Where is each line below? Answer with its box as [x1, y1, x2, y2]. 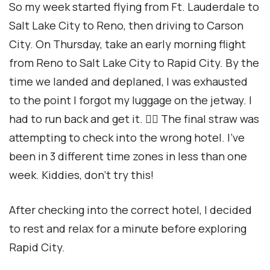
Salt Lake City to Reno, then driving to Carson [9, 18, 243, 33]
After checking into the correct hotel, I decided [9, 202, 252, 218]
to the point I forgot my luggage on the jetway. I [9, 93, 252, 108]
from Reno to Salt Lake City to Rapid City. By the [9, 55, 259, 71]
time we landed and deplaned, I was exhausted [9, 74, 248, 89]
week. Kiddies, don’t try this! [9, 168, 154, 183]
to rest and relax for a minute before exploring [9, 221, 246, 236]
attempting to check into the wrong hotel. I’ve [9, 130, 245, 145]
